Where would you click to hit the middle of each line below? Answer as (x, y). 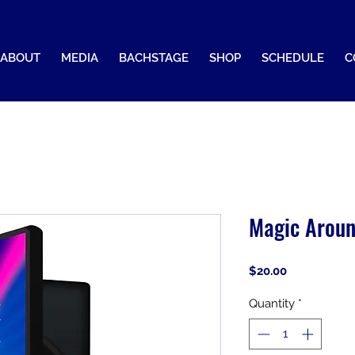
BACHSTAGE (154, 58)
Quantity (272, 304)
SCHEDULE (293, 58)
